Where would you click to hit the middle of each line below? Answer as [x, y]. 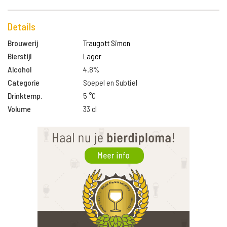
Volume [19, 109]
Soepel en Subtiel [110, 82]
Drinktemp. [25, 96]
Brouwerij [23, 43]
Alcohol [20, 69]
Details [22, 26]
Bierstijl [20, 56]
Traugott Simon [107, 43]
